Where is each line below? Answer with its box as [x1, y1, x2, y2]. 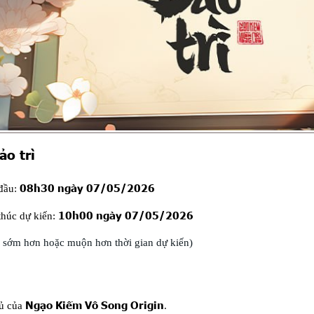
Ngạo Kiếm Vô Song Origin [25, 299, 164, 312]
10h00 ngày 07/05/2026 [57, 208, 193, 221]
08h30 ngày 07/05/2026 [19, 181, 155, 194]
